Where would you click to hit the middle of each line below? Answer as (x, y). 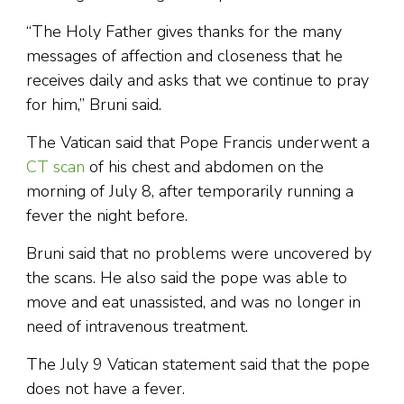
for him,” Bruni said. (94, 105)
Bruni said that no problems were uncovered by (199, 254)
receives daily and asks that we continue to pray (197, 81)
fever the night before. (107, 216)
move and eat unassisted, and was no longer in (193, 303)
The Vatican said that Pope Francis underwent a (198, 143)
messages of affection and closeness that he (184, 56)
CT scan (55, 167)
